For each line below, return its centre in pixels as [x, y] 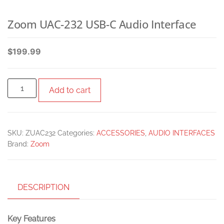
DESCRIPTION [43, 187]
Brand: [19, 144]
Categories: [77, 133]
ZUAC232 [40, 133]
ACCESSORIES [121, 133]
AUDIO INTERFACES [182, 133]
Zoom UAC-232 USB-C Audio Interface [102, 24]
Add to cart [70, 90]
